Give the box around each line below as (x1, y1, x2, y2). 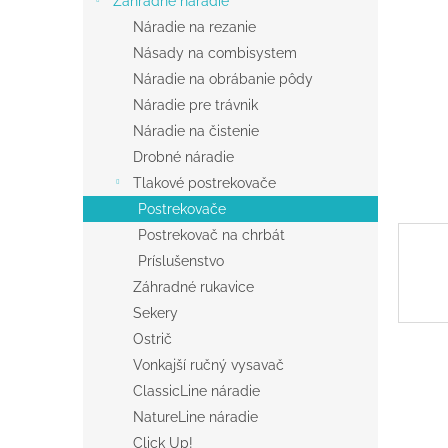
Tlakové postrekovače (133, 175, 276, 192)
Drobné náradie (133, 149, 234, 166)
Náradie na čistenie (133, 123, 259, 140)
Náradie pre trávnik (133, 97, 258, 114)
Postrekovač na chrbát (138, 227, 285, 244)
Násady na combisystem (133, 45, 297, 62)
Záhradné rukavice (133, 279, 254, 296)
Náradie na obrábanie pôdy (133, 71, 313, 88)
